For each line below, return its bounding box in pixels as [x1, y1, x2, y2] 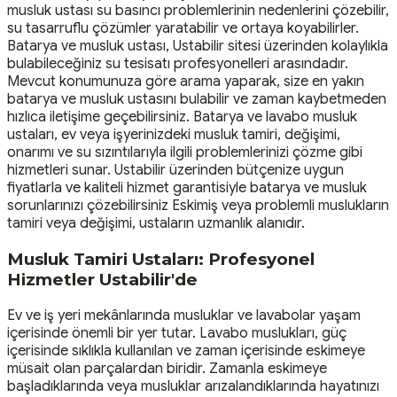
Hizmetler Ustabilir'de [7, 269, 198, 290]
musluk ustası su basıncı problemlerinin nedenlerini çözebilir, [7, 2, 389, 20]
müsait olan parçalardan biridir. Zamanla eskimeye [7, 359, 327, 378]
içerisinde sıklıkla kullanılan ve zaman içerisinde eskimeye [7, 341, 365, 360]
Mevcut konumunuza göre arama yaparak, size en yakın [7, 73, 364, 91]
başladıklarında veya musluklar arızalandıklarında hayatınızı [7, 377, 379, 395]
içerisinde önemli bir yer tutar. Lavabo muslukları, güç [7, 323, 346, 342]
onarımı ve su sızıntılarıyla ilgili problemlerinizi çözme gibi [7, 144, 362, 162]
